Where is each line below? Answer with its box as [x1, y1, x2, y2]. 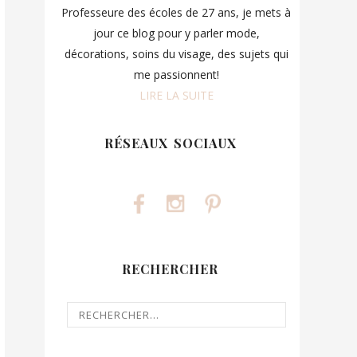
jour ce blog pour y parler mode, [92, 25, 260, 41]
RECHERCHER [122, 260, 218, 277]
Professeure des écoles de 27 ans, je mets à [61, 5, 291, 21]
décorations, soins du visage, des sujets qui [64, 46, 288, 62]
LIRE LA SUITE [139, 88, 214, 104]
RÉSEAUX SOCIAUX [104, 135, 237, 152]
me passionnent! [133, 67, 219, 83]
